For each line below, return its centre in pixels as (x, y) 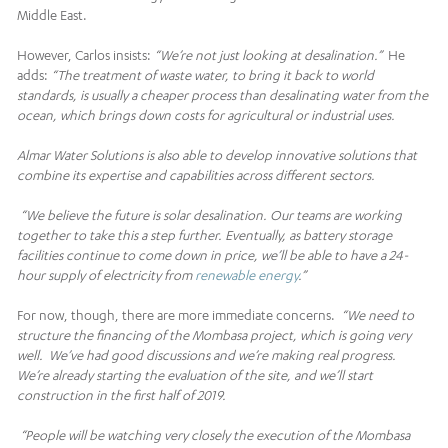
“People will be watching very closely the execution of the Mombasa (215, 435)
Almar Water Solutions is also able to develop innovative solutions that (217, 155)
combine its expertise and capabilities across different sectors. (196, 175)
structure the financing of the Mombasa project (155, 335)
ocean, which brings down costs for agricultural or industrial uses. (207, 115)
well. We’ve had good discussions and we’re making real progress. (208, 355)
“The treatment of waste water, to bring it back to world (212, 75)
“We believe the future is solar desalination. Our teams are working (211, 215)
